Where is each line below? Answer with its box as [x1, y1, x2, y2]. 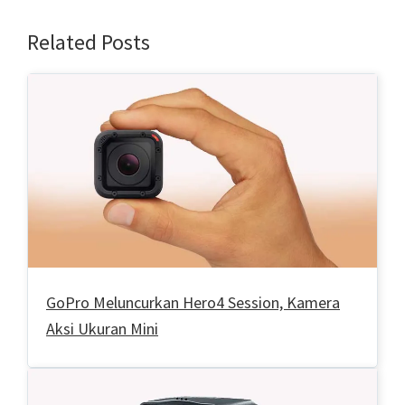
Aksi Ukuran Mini [46, 318, 158, 340]
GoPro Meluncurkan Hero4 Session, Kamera [46, 292, 340, 314]
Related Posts [27, 27, 150, 56]
